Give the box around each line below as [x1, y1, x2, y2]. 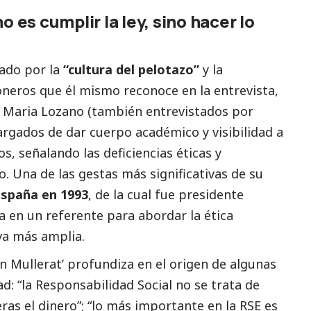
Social [137, 276, 172, 293]
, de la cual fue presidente [88, 185, 244, 203]
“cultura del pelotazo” [63, 60, 199, 78]
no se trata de [172, 276, 260, 293]
